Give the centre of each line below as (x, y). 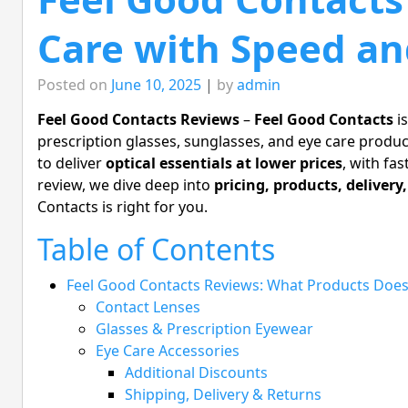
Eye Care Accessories (168, 351)
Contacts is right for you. (122, 207)
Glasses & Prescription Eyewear (204, 329)
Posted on (74, 85)
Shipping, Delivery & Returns (223, 395)
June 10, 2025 (156, 85)
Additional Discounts (196, 373)
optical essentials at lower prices (224, 163)
